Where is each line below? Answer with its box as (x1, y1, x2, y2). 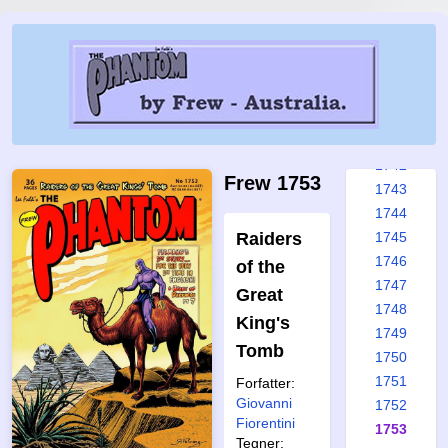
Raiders (236, 229, 302, 249)
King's (236, 313, 290, 333)
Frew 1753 (224, 172, 321, 194)
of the (236, 257, 285, 277)
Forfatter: (236, 375, 295, 391)
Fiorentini (236, 415, 295, 431)
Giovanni (236, 395, 292, 411)
